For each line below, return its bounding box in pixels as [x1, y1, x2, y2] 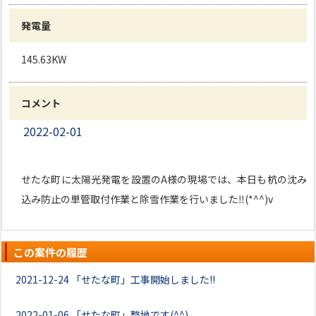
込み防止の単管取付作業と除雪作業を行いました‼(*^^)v [21, 192, 273, 206]
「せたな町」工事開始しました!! [71, 272, 215, 286]
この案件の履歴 [13, 245, 87, 260]
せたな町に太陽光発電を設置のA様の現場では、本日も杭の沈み [21, 172, 307, 186]
